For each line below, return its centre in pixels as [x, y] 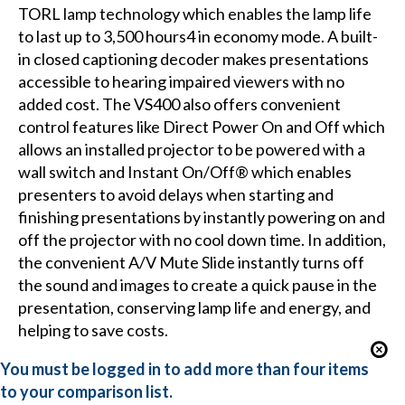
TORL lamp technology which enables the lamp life [194, 14]
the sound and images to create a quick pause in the [197, 285]
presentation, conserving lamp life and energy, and [194, 308]
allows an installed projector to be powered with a [191, 150]
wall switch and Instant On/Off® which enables [184, 172]
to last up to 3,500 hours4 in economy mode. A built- [198, 37]
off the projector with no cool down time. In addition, [202, 240]
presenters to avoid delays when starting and [175, 195]
